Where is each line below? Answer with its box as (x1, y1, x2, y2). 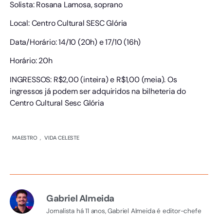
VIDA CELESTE (44, 134, 79, 141)
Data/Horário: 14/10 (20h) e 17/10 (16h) (10, 36, 141, 47)
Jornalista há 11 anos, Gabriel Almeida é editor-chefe (46, 206, 201, 215)
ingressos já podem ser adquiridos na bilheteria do (10, 86, 186, 96)
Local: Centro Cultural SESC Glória (10, 18, 127, 29)
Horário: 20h (10, 55, 53, 66)
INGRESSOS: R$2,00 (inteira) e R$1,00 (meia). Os (10, 74, 177, 85)
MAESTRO (12, 134, 37, 141)
